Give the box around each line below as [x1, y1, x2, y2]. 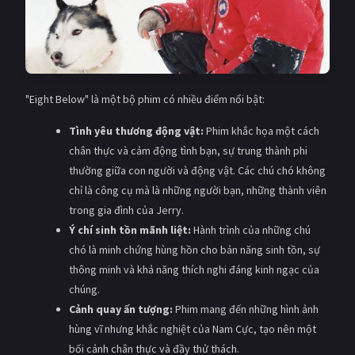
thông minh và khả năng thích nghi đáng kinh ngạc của [68, 261, 319, 277]
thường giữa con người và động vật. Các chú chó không [68, 162, 326, 177]
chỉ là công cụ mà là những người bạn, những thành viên [68, 182, 326, 197]
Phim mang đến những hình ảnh [172, 301, 319, 316]
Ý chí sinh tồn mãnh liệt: [68, 222, 191, 237]
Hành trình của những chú [190, 222, 311, 237]
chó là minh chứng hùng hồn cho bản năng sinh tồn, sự [68, 242, 320, 257]
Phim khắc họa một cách [203, 123, 319, 138]
